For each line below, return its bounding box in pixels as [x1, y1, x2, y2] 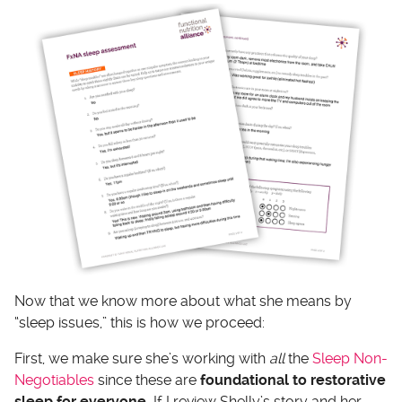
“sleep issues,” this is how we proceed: [14, 313, 265, 331]
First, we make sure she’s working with [14, 349, 269, 367]
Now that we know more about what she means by [14, 292, 352, 310]
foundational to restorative [200, 371, 386, 389]
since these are [94, 371, 200, 389]
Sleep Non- [312, 349, 388, 367]
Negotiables [14, 371, 94, 389]
